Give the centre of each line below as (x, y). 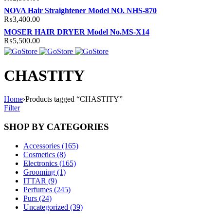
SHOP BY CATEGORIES (56, 127)
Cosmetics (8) (45, 154)
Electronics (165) (50, 163)
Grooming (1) (45, 172)
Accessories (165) (51, 145)
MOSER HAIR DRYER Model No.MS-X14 (77, 32)
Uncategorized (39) (53, 207)
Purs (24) (37, 198)
